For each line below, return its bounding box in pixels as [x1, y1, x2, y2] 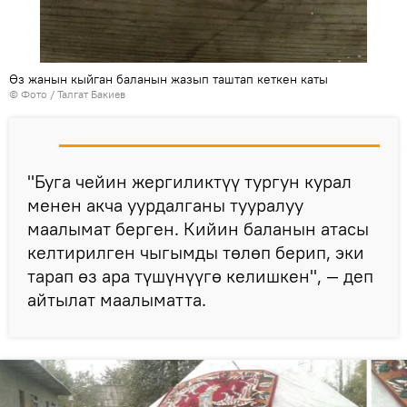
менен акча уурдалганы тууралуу [27, 194, 303, 217]
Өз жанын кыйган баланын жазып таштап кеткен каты [9, 71, 328, 88]
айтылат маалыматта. [27, 288, 211, 312]
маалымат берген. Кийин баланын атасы [27, 217, 369, 241]
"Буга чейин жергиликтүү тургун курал [27, 170, 352, 194]
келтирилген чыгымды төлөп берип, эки [27, 241, 364, 264]
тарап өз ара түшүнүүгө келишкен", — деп [27, 264, 373, 288]
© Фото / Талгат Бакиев [9, 87, 125, 102]
